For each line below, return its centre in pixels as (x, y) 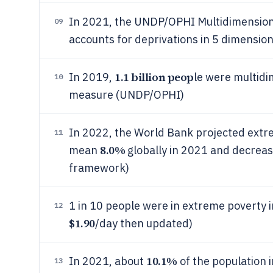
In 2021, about (108, 261)
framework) (99, 168)
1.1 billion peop (154, 77)
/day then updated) (144, 223)
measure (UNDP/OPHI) (126, 95)
